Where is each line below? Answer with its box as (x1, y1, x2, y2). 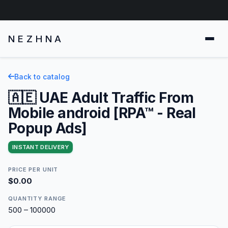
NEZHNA (8, 33, 65, 44)
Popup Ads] (8, 119, 87, 137)
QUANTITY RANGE (8, 194, 67, 202)
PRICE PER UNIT (8, 165, 59, 173)
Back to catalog (14, 72, 70, 81)
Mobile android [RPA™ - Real (8, 104, 196, 122)
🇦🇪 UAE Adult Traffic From (8, 89, 194, 106)
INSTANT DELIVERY (12, 143, 69, 151)
